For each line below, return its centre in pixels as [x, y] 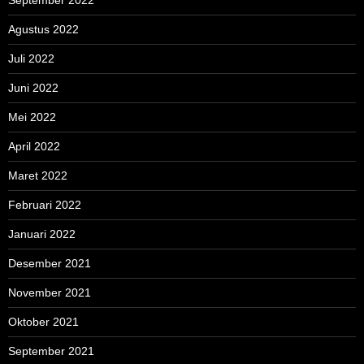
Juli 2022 [31, 59]
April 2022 [34, 147]
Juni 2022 [33, 88]
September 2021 [51, 351]
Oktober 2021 [43, 322]
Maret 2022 [38, 176]
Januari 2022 [42, 234]
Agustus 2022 [43, 30]
